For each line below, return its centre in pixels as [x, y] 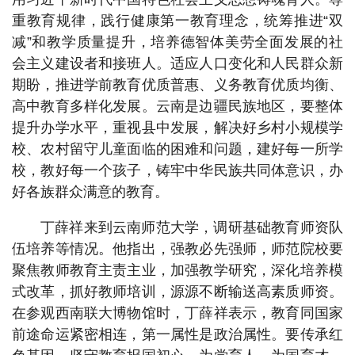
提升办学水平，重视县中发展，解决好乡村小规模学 [177, 127]
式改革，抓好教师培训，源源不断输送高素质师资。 [177, 291]
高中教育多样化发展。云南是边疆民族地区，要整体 [177, 106]
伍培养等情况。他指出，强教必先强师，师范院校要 [177, 248]
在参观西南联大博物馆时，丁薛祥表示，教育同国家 [177, 313]
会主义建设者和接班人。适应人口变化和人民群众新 [177, 63]
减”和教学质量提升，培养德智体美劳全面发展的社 [177, 42]
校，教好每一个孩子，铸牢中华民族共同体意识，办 [177, 170]
